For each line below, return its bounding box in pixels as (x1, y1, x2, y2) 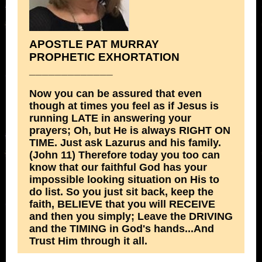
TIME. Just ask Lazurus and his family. (29, 137, 221, 149)
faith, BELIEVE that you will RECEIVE (29, 198, 215, 210)
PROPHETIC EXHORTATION (29, 51, 180, 63)
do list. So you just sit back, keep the (29, 186, 213, 198)
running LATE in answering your (29, 112, 191, 124)
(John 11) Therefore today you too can (29, 149, 220, 161)
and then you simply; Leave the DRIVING (29, 211, 233, 222)
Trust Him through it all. (29, 235, 147, 247)
